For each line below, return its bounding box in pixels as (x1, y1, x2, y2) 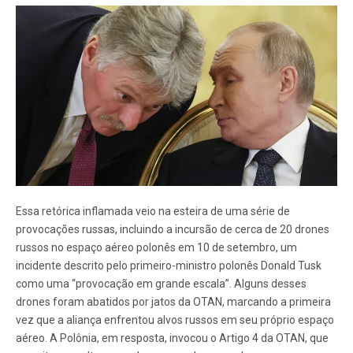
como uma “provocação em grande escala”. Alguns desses (16, 277, 307, 291)
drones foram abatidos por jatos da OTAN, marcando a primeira (16, 295, 331, 309)
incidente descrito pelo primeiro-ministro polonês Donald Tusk (16, 259, 321, 273)
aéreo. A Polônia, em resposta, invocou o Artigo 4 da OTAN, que (16, 332, 329, 345)
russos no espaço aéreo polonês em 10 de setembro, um (16, 241, 297, 255)
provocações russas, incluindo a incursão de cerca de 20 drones (16, 223, 329, 236)
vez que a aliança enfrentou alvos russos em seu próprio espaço (16, 314, 334, 327)
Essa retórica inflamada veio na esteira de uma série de (16, 205, 290, 218)
